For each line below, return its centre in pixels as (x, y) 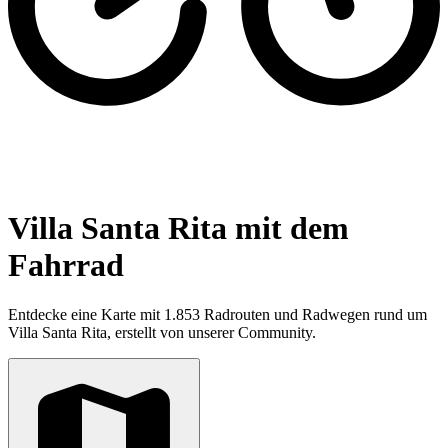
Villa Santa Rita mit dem (178, 228)
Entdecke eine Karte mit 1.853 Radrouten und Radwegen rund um (217, 314)
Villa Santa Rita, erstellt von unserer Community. (162, 332)
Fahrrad (66, 265)
